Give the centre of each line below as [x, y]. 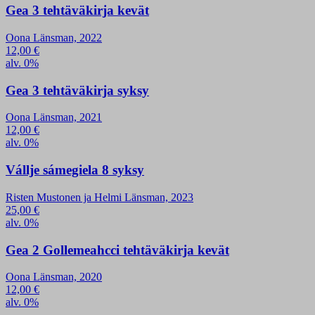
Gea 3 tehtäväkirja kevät [77, 11]
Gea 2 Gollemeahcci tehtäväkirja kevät [117, 250]
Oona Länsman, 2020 [54, 277]
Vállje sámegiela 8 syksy [75, 170]
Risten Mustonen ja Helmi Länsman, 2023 [99, 197]
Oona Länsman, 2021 [54, 117]
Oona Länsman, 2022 [54, 38]
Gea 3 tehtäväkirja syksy [77, 90]
